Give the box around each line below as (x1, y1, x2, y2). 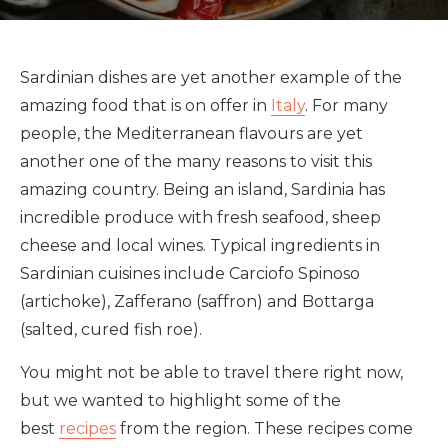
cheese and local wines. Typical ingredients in (20, 236, 380, 255)
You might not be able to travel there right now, (20, 363, 403, 382)
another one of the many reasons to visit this (20, 152, 372, 171)
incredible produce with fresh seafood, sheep (20, 208, 381, 227)
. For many (305, 96, 388, 115)
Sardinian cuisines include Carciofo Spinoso (20, 264, 360, 283)
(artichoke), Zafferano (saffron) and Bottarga (20, 292, 374, 311)
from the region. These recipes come (116, 419, 413, 438)
